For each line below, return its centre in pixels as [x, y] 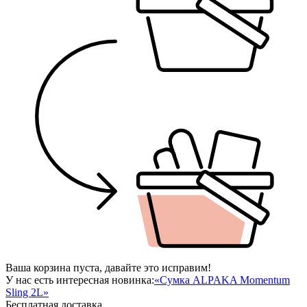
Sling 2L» [27, 292]
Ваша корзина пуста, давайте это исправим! [108, 267]
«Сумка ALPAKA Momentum [222, 280]
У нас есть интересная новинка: [80, 280]
